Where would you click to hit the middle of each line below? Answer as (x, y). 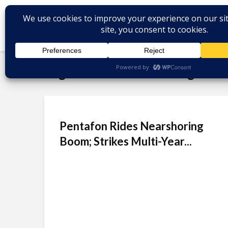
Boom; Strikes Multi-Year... (126, 141)
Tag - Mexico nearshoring (119, 73)
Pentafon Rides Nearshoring (132, 126)
